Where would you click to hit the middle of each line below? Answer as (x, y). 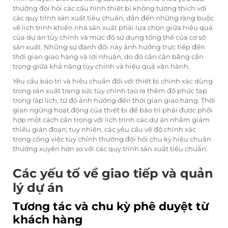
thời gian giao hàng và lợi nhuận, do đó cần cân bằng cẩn (108, 57)
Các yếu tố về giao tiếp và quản (113, 174)
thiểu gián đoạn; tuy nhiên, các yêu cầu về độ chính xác (104, 130)
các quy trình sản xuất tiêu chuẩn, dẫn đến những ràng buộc (113, 18)
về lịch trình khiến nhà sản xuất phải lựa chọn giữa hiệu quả (113, 28)
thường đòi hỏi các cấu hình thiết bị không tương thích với (110, 8)
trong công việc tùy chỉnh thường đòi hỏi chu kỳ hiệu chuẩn (112, 139)
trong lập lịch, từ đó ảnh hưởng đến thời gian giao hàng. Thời (114, 101)
